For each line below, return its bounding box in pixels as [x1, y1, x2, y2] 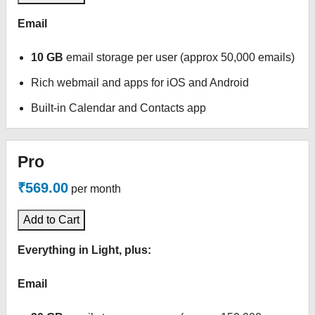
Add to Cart [23, 214, 79, 226]
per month [71, 183, 121, 195]
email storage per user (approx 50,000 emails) [63, 51, 295, 63]
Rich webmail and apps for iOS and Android [31, 77, 250, 89]
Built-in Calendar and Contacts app [31, 102, 207, 114]
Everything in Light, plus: [18, 244, 151, 256]
